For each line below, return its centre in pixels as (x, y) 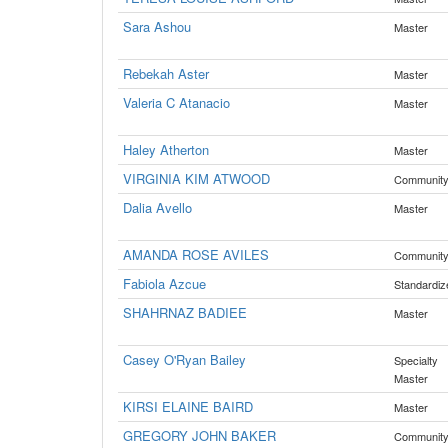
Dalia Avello (157, 207)
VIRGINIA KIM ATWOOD (196, 178)
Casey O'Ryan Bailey (184, 359)
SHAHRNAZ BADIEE (185, 312)
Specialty (416, 360)
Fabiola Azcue (164, 283)
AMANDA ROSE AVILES (196, 254)
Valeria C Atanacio (176, 102)
